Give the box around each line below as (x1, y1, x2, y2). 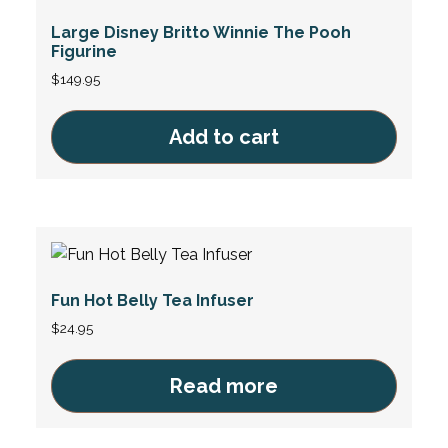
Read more (170, 373, 278, 398)
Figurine (50, 42, 117, 62)
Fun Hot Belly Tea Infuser (50, 290, 254, 310)
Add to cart (169, 125, 279, 150)
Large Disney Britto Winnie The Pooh (50, 23, 351, 43)
